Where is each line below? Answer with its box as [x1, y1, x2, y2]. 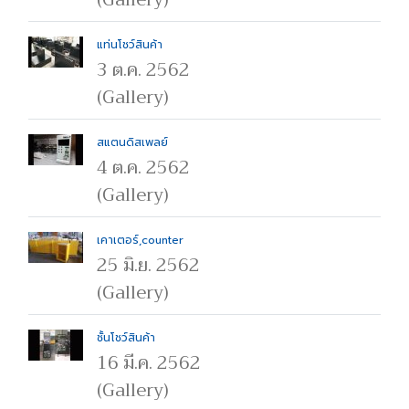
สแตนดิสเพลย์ [97, 134, 168, 151]
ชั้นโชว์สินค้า [97, 330, 155, 346]
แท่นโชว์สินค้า [97, 37, 163, 53]
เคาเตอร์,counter [97, 232, 184, 248]
